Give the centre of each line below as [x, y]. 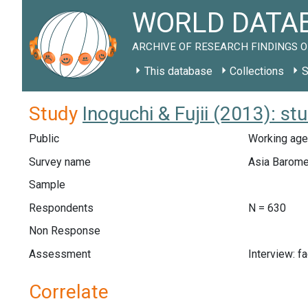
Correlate [69, 291]
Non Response [65, 231]
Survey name [60, 162]
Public [44, 139]
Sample [47, 185]
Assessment [60, 254]
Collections [257, 71]
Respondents [61, 208]
